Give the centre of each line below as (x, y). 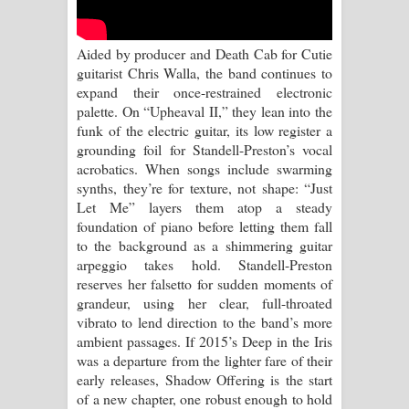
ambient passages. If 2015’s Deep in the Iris (204, 341)
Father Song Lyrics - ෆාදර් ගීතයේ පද (225, 236)
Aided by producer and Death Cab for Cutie (204, 53)
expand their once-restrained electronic (204, 91)
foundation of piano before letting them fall (204, 225)
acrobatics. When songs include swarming (204, 168)
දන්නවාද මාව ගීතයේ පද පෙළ (204, 351)
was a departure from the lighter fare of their (204, 360)
